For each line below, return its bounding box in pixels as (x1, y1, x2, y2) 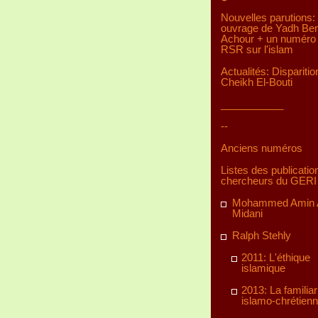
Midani (232, 207, 263, 219)
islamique (241, 262, 285, 274)
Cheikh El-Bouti (221, 76, 292, 88)
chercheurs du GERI (221, 175, 317, 187)
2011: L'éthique (241, 251, 310, 263)
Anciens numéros (221, 142, 302, 154)
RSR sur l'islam (221, 43, 293, 55)
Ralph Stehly (232, 229, 291, 241)
